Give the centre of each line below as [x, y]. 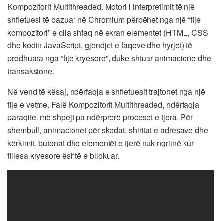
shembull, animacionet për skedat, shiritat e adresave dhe [108, 130]
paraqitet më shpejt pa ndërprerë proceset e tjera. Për [100, 117]
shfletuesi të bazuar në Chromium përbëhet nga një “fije [104, 19]
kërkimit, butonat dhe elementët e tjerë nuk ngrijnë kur [101, 143]
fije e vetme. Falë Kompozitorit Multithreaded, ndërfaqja [103, 104]
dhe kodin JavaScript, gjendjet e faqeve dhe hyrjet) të [100, 45]
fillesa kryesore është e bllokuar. [63, 155]
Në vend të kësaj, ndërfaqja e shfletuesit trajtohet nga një [106, 91]
